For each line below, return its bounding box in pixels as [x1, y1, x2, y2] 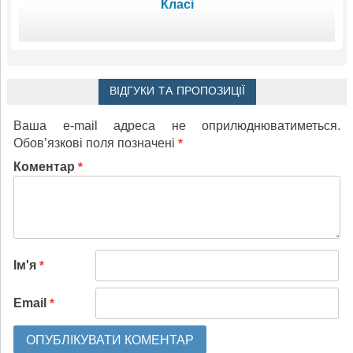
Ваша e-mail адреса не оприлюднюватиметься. [13, 118, 340, 132]
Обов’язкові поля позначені [13, 136, 178, 150]
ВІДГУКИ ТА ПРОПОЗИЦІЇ [109, 84, 245, 98]
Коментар [13, 159, 78, 173]
